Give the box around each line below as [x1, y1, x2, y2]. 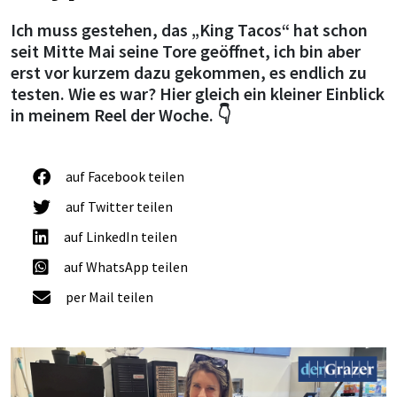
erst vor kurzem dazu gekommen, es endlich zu [11, 61, 367, 83]
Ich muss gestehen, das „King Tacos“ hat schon [11, 19, 368, 41]
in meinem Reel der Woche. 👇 [11, 104, 231, 126]
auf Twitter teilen [66, 198, 173, 215]
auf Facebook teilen [66, 167, 184, 185]
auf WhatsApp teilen [64, 258, 188, 276]
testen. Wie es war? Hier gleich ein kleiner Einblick [11, 82, 385, 105]
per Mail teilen [66, 288, 153, 306]
